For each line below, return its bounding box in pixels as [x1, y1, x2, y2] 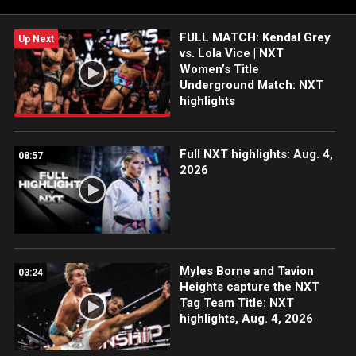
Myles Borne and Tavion [179, 264, 314, 279]
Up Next [18, 33, 54, 44]
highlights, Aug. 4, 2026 [179, 311, 313, 327]
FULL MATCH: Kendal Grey [179, 30, 331, 44]
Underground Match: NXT [179, 78, 323, 92]
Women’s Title [179, 62, 259, 76]
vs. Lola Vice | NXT [179, 46, 284, 60]
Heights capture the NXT [179, 280, 319, 295]
